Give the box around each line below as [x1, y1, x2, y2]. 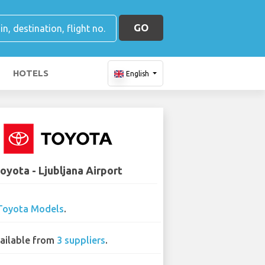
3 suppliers [57, 235, 106, 245]
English [125, 70, 149, 77]
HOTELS [13, 68, 49, 78]
